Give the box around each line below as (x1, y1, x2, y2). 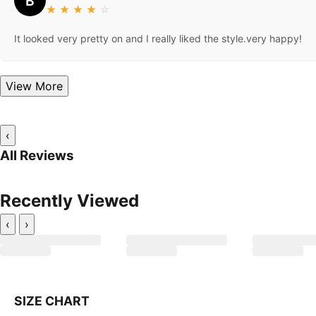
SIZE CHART (14, 293, 90, 309)
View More (35, 79, 63, 94)
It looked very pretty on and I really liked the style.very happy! (14, 32, 302, 45)
